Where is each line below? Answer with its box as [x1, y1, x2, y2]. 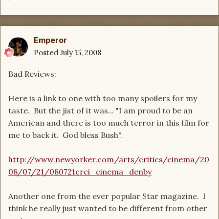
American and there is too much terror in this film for [8, 118, 209, 128]
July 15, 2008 [60, 48, 101, 58]
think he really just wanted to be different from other [8, 203, 207, 214]
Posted [34, 48, 60, 58]
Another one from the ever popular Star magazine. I [8, 191, 206, 201]
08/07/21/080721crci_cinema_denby [8, 167, 152, 177]
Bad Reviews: [8, 69, 56, 79]
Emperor [34, 35, 67, 45]
